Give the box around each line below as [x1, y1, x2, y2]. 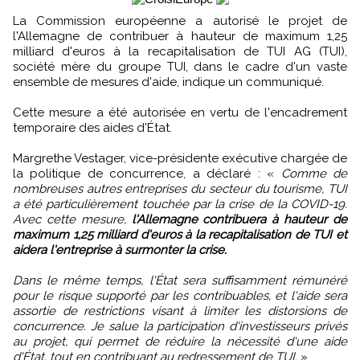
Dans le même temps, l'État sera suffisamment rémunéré [13, 273, 347, 288]
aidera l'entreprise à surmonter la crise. [13, 243, 227, 258]
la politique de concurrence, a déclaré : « [13, 166, 275, 182]
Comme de [274, 166, 348, 182]
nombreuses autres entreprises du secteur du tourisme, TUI [13, 182, 347, 197]
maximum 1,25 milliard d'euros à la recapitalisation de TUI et [13, 227, 347, 243]
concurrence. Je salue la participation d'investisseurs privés [13, 319, 347, 334]
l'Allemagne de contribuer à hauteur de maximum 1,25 [13, 29, 347, 44]
